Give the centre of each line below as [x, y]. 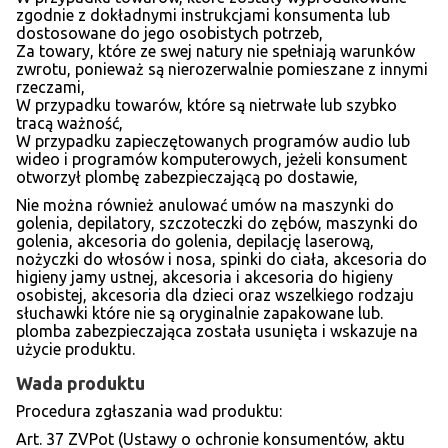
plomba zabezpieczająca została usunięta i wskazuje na [217, 331]
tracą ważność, [69, 123]
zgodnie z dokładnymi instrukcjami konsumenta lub [203, 15]
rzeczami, [50, 87]
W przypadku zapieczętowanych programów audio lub [213, 141]
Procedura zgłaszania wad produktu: [149, 411]
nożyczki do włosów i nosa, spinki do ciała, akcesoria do [221, 259]
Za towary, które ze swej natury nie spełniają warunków [215, 51]
